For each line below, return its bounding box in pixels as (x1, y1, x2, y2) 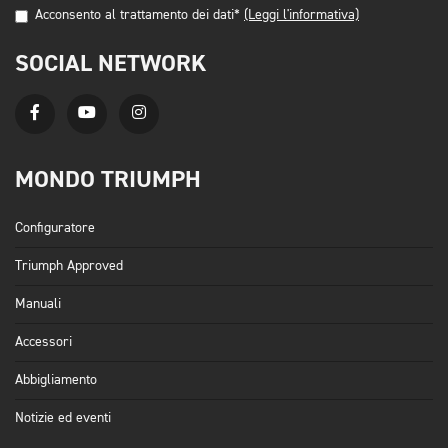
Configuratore (15, 221, 95, 236)
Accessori (15, 335, 72, 350)
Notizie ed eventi (15, 411, 111, 426)
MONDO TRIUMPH (15, 164, 201, 196)
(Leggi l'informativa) (244, 8, 359, 23)
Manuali (15, 297, 61, 312)
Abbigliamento (15, 373, 97, 388)
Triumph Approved (15, 259, 123, 274)
